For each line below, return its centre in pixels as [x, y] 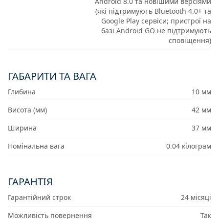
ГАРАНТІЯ [30, 182]
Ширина [22, 128]
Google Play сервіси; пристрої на [156, 21]
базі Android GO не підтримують [156, 31]
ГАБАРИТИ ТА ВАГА [52, 76]
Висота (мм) [27, 110]
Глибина [22, 92]
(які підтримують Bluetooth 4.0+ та [153, 11]
